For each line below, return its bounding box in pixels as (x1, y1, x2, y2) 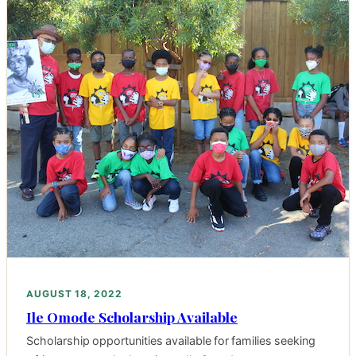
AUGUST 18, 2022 (26, 287, 122, 300)
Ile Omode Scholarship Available (26, 307, 238, 326)
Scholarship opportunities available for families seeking (26, 333, 315, 348)
